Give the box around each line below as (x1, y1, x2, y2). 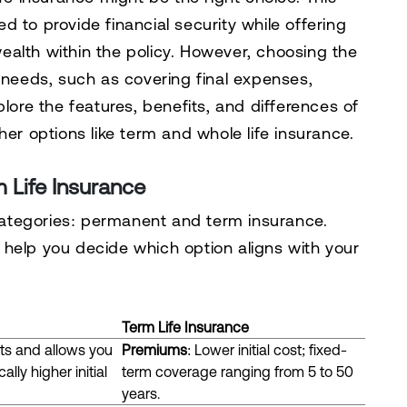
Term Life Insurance (121, 319, 249, 335)
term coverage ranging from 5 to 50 (121, 363, 353, 380)
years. (121, 385, 160, 402)
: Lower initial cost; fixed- (186, 342, 347, 358)
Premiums (121, 342, 187, 358)
